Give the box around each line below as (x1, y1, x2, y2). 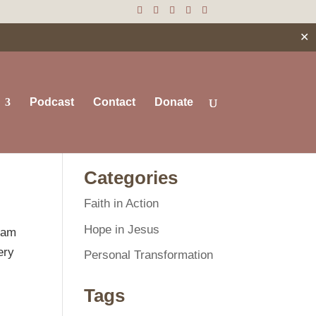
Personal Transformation (84, 248, 214, 262)
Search (181, 128, 214, 139)
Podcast (29, 96, 74, 108)
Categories (84, 167, 178, 188)
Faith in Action (84, 197, 159, 210)
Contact (92, 96, 135, 108)
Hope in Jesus (84, 222, 160, 236)
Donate (154, 96, 193, 108)
